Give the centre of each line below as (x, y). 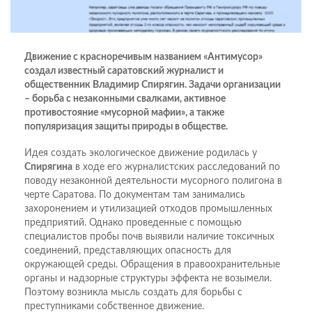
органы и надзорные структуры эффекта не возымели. (148, 279)
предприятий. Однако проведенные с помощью (133, 223)
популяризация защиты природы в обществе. (126, 127)
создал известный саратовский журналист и (124, 71)
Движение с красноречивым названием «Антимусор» (143, 57)
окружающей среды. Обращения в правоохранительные (152, 265)
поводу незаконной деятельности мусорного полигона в (153, 181)
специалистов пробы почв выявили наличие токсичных (149, 237)
